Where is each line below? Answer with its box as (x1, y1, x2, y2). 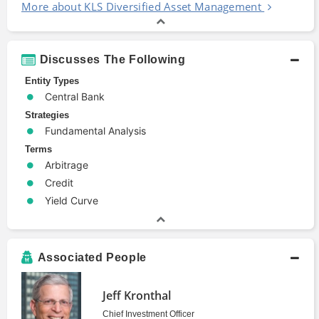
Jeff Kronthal (103, 288, 172, 304)
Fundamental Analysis (45, 124, 146, 137)
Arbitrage (45, 158, 88, 171)
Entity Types (25, 75, 79, 86)
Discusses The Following (39, 53, 186, 66)
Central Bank (45, 90, 105, 103)
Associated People (37, 251, 147, 263)
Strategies (25, 109, 69, 120)
